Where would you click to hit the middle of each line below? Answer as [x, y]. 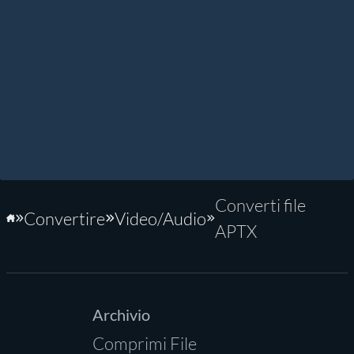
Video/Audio [160, 218]
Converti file [260, 205]
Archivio [121, 314]
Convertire [65, 218]
